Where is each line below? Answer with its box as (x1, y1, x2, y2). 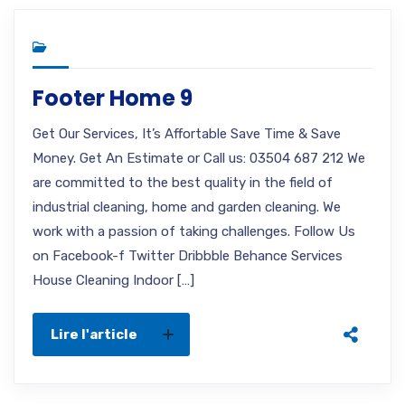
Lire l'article (51, 326, 137, 343)
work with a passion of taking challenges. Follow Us (33, 223, 355, 240)
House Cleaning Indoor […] (33, 272, 194, 288)
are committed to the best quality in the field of (33, 174, 333, 191)
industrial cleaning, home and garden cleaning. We (33, 199, 341, 215)
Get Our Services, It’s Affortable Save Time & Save (33, 126, 341, 142)
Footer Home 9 (33, 83, 193, 113)
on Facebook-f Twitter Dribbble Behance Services (33, 248, 343, 264)
